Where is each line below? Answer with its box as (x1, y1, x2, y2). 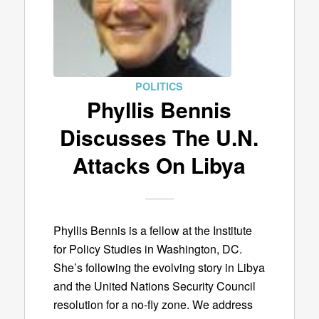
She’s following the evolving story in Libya (53, 258, 265, 276)
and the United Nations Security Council (53, 277, 256, 294)
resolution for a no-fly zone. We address (53, 296, 253, 313)
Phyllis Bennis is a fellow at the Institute (53, 221, 252, 239)
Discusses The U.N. (60, 122, 259, 152)
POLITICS (135, 79, 184, 93)
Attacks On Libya (73, 150, 246, 180)
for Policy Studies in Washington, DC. (53, 240, 242, 257)
